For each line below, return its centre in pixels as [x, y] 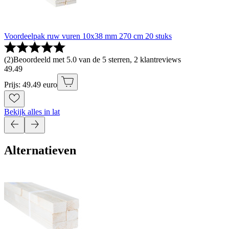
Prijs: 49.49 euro [31, 85]
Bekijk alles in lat [32, 112]
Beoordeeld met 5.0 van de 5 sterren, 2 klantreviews [97, 60]
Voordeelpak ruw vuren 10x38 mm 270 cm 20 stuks [88, 36]
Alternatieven [40, 151]
